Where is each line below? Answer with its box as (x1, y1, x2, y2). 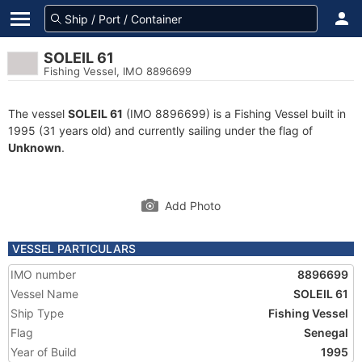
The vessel (8, 107, 68, 120)
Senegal (304, 326, 348, 339)
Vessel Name (11, 287, 78, 301)
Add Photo (165, 199, 221, 213)
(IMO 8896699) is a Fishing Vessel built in (123, 107, 346, 120)
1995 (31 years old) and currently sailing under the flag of (8, 124, 313, 137)
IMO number (11, 267, 76, 281)
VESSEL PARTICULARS (12, 242, 136, 255)
